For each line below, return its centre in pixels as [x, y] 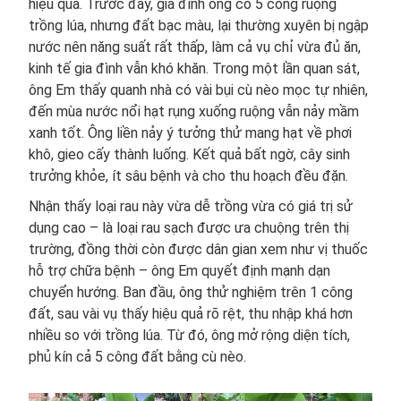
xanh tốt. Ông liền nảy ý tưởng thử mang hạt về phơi [190, 133]
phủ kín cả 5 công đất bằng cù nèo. [137, 357]
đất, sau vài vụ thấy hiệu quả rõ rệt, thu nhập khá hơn [191, 314]
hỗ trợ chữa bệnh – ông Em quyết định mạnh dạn [179, 271]
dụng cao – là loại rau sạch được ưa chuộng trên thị [189, 228]
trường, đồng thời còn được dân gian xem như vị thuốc [198, 250]
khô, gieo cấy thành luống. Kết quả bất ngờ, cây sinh [189, 155]
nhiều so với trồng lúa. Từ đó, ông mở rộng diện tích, [189, 336]
